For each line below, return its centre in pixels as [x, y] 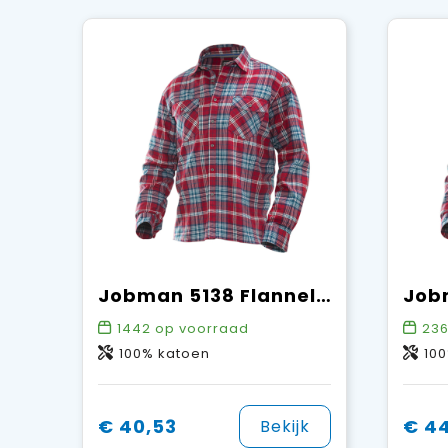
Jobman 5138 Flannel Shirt [323, 296]
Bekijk [284, 427]
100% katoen [164, 354]
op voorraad [199, 329]
